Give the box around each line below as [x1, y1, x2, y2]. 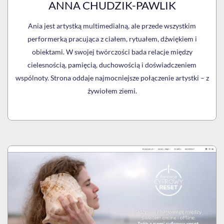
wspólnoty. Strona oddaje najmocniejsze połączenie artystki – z [15, 73, 209, 82]
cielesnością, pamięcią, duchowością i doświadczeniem [27, 60, 196, 69]
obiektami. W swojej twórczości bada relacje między [31, 47, 192, 56]
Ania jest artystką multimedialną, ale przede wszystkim [28, 21, 196, 30]
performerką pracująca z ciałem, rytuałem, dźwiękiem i [27, 34, 197, 43]
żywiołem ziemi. [87, 86, 137, 95]
